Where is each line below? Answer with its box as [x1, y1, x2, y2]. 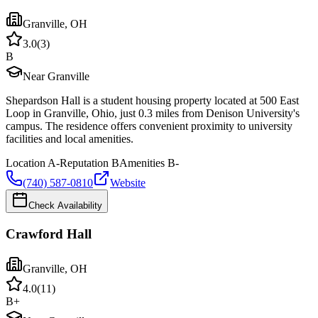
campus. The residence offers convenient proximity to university [6, 120, 292, 133]
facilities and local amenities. [6, 133, 133, 146]
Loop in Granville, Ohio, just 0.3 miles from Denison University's [6, 107, 300, 120]
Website [110, 177, 146, 190]
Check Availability [28, 200, 102, 212]
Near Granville [23, 70, 89, 83]
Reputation [60, 157, 109, 170]
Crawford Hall [6, 226, 92, 242]
